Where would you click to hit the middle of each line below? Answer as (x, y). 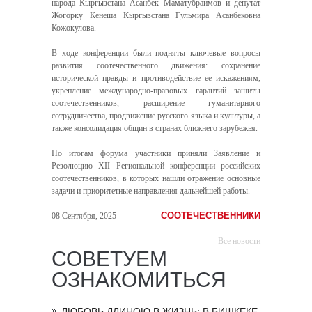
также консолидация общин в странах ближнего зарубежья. (155, 128)
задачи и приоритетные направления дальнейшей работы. (151, 191)
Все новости (239, 241)
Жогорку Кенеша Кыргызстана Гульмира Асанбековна (156, 15)
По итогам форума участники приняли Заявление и (156, 153)
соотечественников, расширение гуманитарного (156, 103)
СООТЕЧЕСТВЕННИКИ (211, 216)
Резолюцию (75, 166)
